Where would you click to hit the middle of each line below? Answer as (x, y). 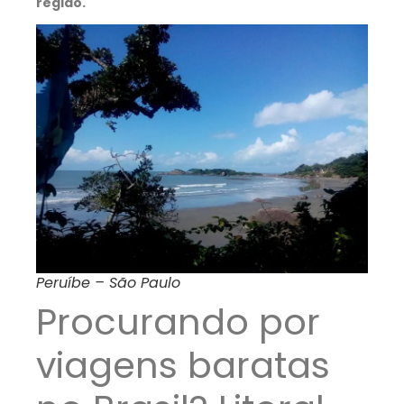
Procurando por (178, 322)
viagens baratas (183, 366)
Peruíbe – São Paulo (108, 283)
